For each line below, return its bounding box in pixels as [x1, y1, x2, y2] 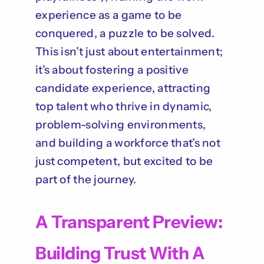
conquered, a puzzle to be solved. [35, 27, 215, 41]
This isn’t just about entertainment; [35, 45, 223, 59]
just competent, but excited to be [35, 154, 213, 169]
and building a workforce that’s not [35, 136, 220, 150]
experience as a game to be [35, 8, 182, 22]
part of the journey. [35, 173, 137, 187]
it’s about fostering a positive [35, 63, 189, 77]
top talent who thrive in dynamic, [35, 100, 212, 114]
